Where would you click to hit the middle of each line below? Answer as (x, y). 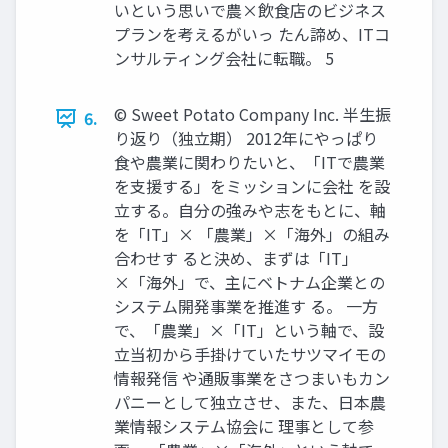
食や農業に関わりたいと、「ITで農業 (249, 162)
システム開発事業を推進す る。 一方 (246, 306)
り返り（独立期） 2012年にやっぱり (246, 138)
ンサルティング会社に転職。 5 (224, 58)
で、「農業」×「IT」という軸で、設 (249, 330)
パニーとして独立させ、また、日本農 (250, 402)
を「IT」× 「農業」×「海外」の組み (252, 234)
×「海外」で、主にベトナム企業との (249, 282)
